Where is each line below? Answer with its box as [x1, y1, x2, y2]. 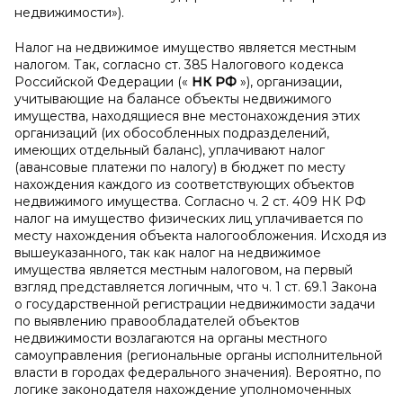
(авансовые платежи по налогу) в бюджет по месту [14, 159, 345, 175]
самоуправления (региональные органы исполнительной [14, 347, 382, 363]
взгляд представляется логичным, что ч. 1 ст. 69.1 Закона [14, 279, 377, 295]
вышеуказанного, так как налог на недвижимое [14, 245, 321, 261]
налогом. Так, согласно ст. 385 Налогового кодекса [14, 57, 344, 73]
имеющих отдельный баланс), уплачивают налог [14, 142, 325, 158]
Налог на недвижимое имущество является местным [14, 40, 356, 56]
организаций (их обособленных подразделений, [14, 125, 329, 141]
